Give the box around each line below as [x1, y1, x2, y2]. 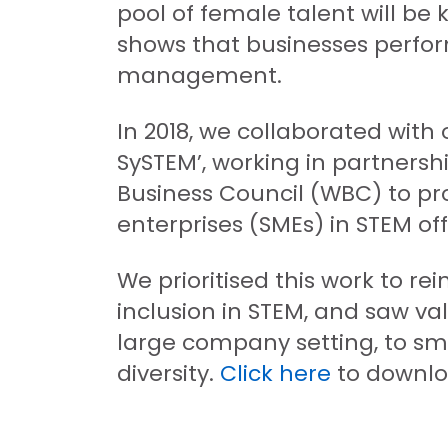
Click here [220, 357, 331, 389]
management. [117, 59, 282, 91]
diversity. [117, 357, 220, 389]
